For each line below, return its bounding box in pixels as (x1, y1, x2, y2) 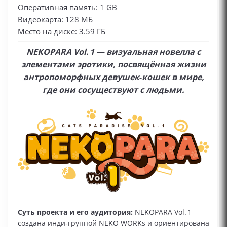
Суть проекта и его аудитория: (18, 207, 133, 217)
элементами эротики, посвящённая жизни (21, 59, 206, 70)
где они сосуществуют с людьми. (43, 84, 184, 95)
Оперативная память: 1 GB (18, 2, 117, 12)
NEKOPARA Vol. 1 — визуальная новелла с (26, 46, 201, 57)
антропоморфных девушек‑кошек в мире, (23, 71, 204, 83)
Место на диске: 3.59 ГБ (18, 26, 105, 36)
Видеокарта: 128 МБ (18, 14, 93, 24)
